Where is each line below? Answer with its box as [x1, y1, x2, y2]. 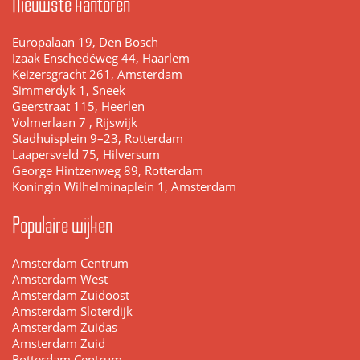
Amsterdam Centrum [12, 256, 129, 272]
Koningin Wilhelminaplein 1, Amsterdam [12, 179, 236, 195]
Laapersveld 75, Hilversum [12, 147, 160, 163]
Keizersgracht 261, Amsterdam [12, 67, 182, 83]
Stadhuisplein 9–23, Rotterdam [12, 131, 183, 147]
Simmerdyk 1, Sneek [12, 83, 125, 99]
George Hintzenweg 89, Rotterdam [12, 163, 203, 179]
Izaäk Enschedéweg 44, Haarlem [12, 51, 190, 67]
